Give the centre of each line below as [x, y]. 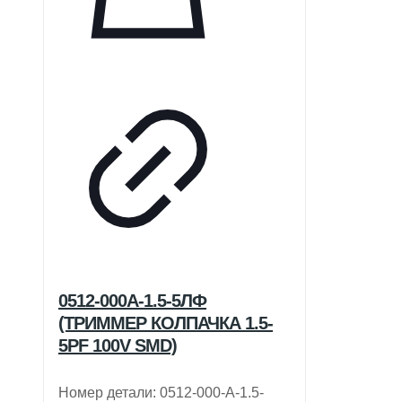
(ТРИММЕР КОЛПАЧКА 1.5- [166, 323]
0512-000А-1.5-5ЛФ [132, 300]
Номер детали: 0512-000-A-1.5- [161, 392]
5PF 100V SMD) [118, 345]
